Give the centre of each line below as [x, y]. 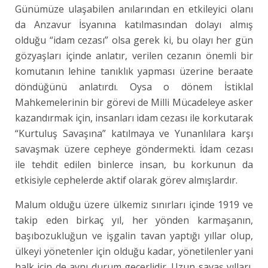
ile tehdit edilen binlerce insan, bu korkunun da [134, 165]
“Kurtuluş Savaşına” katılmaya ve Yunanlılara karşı [134, 133]
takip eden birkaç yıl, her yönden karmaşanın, [134, 220]
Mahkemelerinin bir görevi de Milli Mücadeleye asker [134, 102]
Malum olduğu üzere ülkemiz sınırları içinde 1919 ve [134, 205]
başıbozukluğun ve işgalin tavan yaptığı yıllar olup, [134, 236]
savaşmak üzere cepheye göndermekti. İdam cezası [134, 149]
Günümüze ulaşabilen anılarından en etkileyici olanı [134, 9]
